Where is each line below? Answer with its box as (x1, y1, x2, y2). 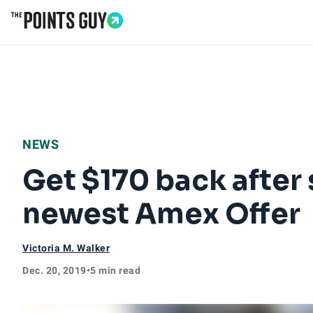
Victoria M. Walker (22, 242, 110, 254)
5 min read (90, 265, 140, 276)
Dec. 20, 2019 (22, 265, 87, 276)
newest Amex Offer (22, 196, 300, 232)
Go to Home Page (10, 28, 104, 44)
